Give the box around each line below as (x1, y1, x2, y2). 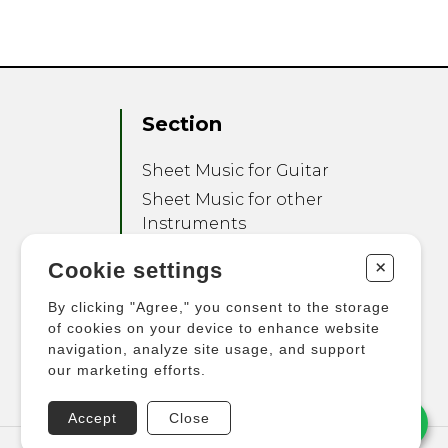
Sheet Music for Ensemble (142, 242, 362, 262)
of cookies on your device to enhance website (48, 319, 380, 336)
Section (142, 111, 223, 136)
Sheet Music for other (142, 189, 324, 209)
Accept (68, 409, 118, 426)
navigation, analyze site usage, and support (48, 340, 366, 357)
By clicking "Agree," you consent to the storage (48, 298, 390, 315)
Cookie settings (48, 257, 223, 283)
